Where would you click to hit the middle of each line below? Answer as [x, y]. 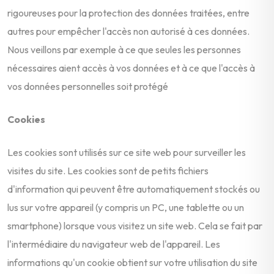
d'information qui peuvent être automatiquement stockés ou [134, 189]
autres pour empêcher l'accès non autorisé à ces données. [128, 31]
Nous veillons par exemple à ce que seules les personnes [124, 49]
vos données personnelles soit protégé [88, 86]
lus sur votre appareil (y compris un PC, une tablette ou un [126, 207]
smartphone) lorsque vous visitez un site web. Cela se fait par [135, 225]
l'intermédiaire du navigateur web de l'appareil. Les [114, 244]
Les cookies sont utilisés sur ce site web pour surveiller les [127, 152]
